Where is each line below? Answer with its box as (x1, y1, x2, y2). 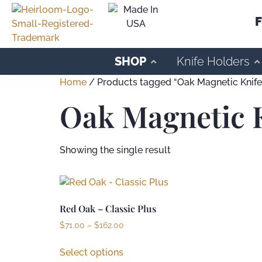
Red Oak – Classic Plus (60, 202, 156, 215)
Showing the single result (60, 144, 171, 156)
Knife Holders (177, 54, 250, 68)
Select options (60, 246, 123, 258)
